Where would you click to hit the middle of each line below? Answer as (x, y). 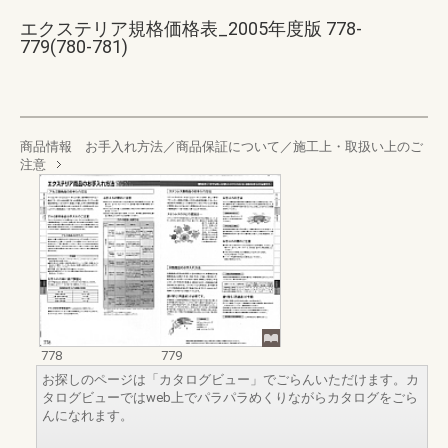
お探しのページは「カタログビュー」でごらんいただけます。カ (230, 380)
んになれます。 (87, 416)
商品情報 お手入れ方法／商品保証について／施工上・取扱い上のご (221, 146)
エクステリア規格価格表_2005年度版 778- (191, 28)
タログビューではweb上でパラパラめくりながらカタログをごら (230, 398)
